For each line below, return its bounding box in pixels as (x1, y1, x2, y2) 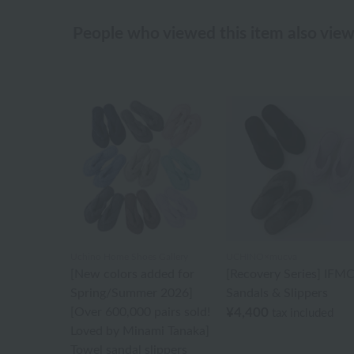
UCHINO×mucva (225, 251, 297, 262)
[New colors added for (70, 267, 194, 281)
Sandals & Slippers (225, 286, 328, 299)
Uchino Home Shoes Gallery (70, 251, 188, 262)
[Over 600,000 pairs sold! (70, 305, 210, 318)
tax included (271, 307, 333, 319)
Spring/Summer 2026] (70, 286, 193, 299)
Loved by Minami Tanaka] (70, 324, 209, 337)
